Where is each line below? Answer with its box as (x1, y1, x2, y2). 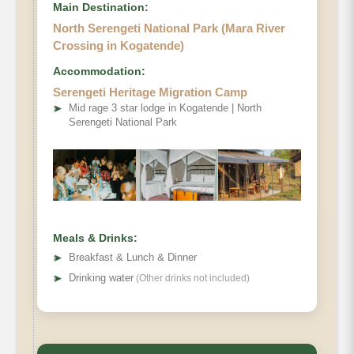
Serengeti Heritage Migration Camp (53, 85, 247, 100)
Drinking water (69, 272, 134, 284)
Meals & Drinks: (53, 232, 137, 245)
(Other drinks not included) (134, 273, 250, 284)
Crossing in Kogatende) (53, 39, 184, 53)
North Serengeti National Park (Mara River (53, 21, 285, 36)
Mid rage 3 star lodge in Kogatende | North (69, 102, 262, 115)
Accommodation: (53, 65, 145, 78)
